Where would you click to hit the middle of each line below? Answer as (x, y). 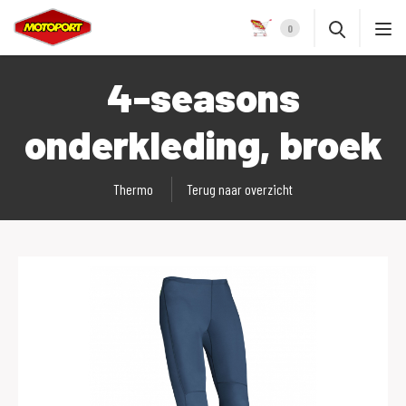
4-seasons (203, 97)
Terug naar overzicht (240, 189)
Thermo (133, 189)
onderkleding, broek (203, 144)
